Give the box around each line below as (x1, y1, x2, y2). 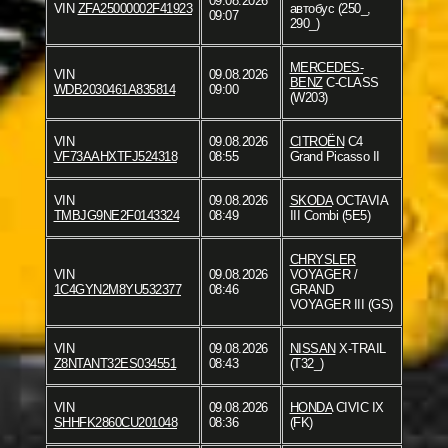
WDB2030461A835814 (53, 82, 175, 98)
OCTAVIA (332, 193, 388, 209)
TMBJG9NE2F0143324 (53, 208, 179, 224)
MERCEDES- (289, 60, 363, 76)
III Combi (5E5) (289, 208, 370, 224)
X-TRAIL (335, 341, 386, 357)
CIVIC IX (332, 400, 384, 416)
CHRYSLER (289, 252, 356, 268)
